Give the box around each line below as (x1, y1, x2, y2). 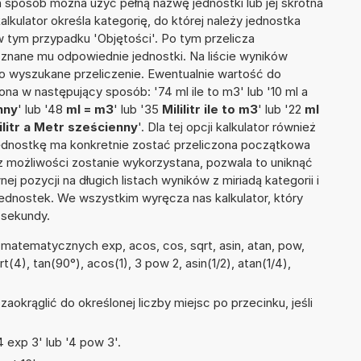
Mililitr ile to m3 (162, 102, 258, 118)
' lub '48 (18, 102, 66, 118)
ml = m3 (66, 102, 114, 118)
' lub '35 (114, 102, 162, 118)
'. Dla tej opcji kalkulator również (138, 119, 316, 135)
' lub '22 (258, 102, 305, 118)
